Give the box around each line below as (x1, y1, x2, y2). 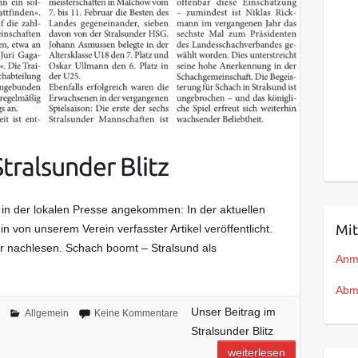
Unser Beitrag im (190, 305, 276, 319)
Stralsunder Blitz (190, 324, 273, 338)
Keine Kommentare (93, 308, 178, 320)
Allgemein (24, 308, 69, 320)
